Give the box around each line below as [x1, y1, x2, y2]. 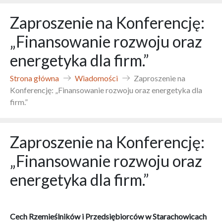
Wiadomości [75, 73, 118, 83]
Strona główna [10, 73, 59, 83]
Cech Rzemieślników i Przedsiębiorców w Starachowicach [10, 212, 207, 221]
